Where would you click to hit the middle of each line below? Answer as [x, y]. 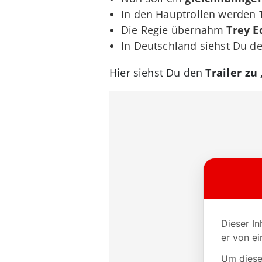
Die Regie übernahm [174, 30]
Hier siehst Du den [158, 72]
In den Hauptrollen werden [190, 14]
